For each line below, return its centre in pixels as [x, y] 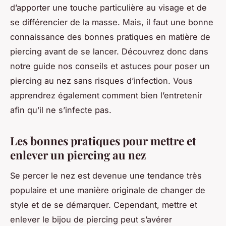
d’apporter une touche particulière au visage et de [108, 7]
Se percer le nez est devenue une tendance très [106, 175]
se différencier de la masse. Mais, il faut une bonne [112, 22]
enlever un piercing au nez [78, 155]
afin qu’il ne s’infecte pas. [61, 110]
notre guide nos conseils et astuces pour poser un [110, 66]
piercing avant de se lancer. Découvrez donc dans [109, 51]
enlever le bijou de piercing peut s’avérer [91, 219]
